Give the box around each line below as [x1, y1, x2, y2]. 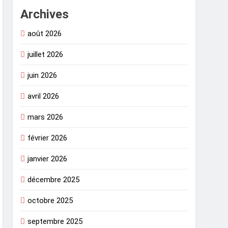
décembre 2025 [27, 175, 80, 185]
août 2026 [27, 29, 62, 39]
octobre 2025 [27, 196, 73, 206]
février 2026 [27, 133, 68, 143]
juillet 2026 [27, 50, 64, 60]
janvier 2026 [27, 154, 68, 164]
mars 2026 [27, 112, 64, 122]
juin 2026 [27, 71, 58, 80]
